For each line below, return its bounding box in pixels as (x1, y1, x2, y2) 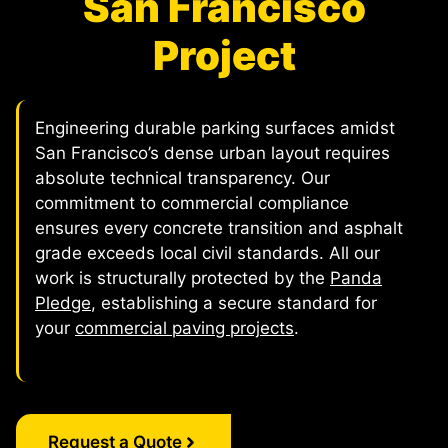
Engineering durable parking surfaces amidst (35, 117, 395, 138)
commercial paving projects (75, 317, 294, 338)
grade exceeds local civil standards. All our (35, 242, 380, 263)
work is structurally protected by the (35, 267, 330, 288)
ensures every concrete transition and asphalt (35, 217, 403, 238)
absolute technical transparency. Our (35, 167, 330, 188)
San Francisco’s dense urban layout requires (35, 142, 390, 163)
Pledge (35, 292, 91, 313)
